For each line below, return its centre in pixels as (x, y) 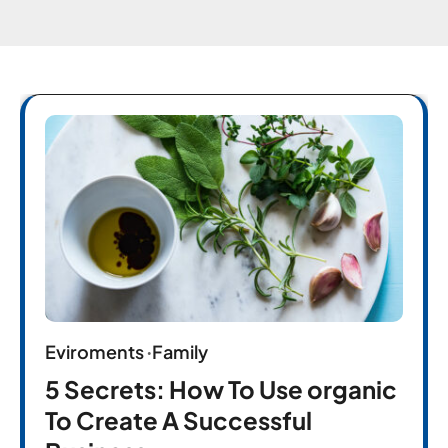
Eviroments (94, 351)
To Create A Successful (178, 419)
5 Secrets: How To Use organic (221, 388)
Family (180, 351)
